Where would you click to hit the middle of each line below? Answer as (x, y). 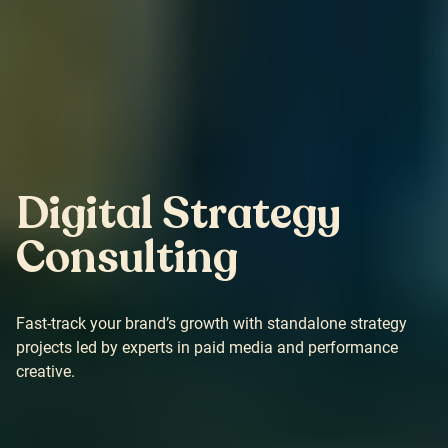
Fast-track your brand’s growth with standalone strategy (211, 323)
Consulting (127, 258)
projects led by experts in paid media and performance (207, 347)
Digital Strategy (178, 214)
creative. (45, 371)
